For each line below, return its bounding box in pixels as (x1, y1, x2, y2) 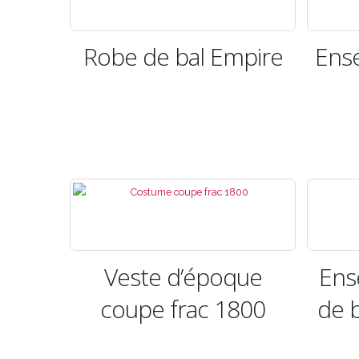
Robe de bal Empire (83, 40, 283, 74)
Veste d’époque (103, 260, 262, 293)
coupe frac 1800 (100, 292, 265, 325)
